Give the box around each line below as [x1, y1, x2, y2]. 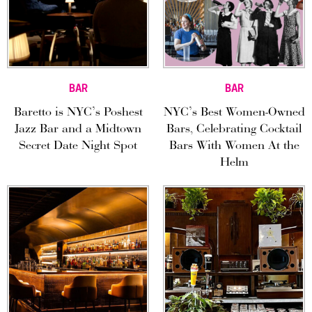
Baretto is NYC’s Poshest [13, 107, 143, 120]
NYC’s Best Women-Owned [163, 107, 305, 120]
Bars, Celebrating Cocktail [166, 123, 302, 136]
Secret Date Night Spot [19, 140, 137, 153]
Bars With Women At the [169, 140, 299, 153]
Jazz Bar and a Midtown [15, 123, 141, 136]
